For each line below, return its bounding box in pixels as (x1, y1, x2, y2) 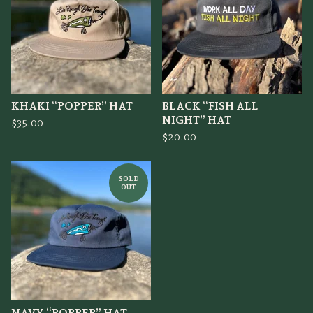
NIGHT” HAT (162, 113, 231, 126)
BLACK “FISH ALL (162, 99, 259, 112)
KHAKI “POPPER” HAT (11, 99, 133, 112)
